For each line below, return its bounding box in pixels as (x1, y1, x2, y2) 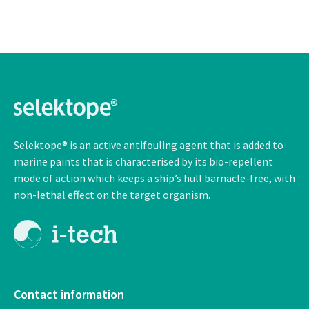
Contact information (14, 286, 124, 303)
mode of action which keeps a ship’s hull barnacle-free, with (14, 170, 295, 185)
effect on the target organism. (66, 187, 210, 201)
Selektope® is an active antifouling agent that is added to (14, 137, 283, 152)
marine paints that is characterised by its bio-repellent (14, 154, 273, 168)
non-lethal (14, 187, 66, 201)
